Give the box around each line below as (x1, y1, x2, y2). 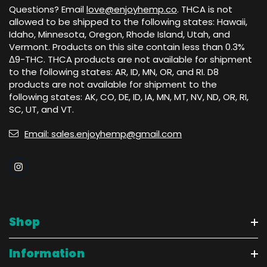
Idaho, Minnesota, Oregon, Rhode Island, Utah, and (9, 27, 230, 41)
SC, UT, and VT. (9, 103, 74, 116)
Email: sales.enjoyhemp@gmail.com (24, 128, 182, 140)
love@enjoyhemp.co (86, 2, 177, 15)
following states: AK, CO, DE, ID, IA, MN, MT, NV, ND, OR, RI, (9, 90, 249, 103)
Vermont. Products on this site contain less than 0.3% (9, 40, 245, 53)
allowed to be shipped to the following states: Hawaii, (9, 15, 247, 28)
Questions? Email (9, 2, 86, 15)
